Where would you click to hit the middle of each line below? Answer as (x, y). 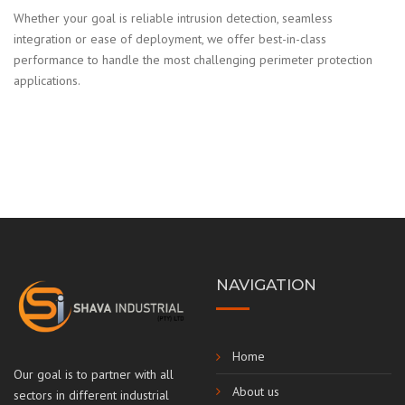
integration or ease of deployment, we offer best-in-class (170, 38)
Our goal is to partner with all (94, 374)
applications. (47, 80)
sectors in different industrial (91, 395)
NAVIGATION (266, 284)
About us (256, 391)
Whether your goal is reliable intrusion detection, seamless (173, 18)
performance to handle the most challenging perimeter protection (193, 59)
